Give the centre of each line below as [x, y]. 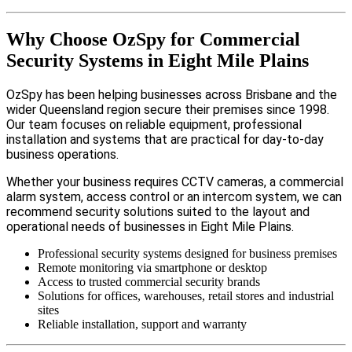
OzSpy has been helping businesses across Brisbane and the [172, 95]
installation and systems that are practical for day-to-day [165, 140]
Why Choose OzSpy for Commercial [153, 40]
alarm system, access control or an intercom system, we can [174, 197]
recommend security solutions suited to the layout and [158, 212]
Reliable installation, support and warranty [142, 324]
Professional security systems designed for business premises [187, 254]
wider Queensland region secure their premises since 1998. [168, 110]
